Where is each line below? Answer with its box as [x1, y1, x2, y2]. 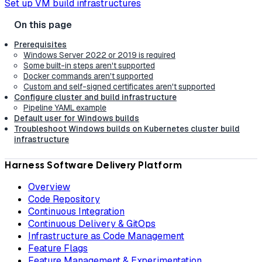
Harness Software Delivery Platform [5, 159, 182, 172]
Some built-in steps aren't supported [23, 60, 155, 71]
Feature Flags [28, 242, 88, 255]
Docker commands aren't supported [23, 71, 153, 82]
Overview [28, 181, 70, 194]
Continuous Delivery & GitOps [28, 218, 156, 230]
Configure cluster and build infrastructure [14, 92, 177, 103]
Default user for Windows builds [14, 113, 139, 124]
